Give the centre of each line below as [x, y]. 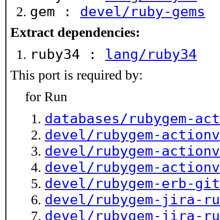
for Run [46, 96]
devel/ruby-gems [143, 12]
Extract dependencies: [75, 32]
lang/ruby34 [151, 54]
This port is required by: [77, 75]
